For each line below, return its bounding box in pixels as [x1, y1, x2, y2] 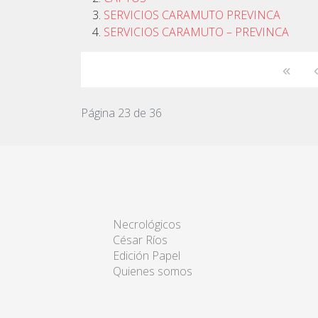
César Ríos [113, 232, 168, 248]
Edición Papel [113, 248, 180, 263]
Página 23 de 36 [81, 105, 162, 121]
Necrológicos [113, 216, 181, 232]
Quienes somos [113, 263, 192, 279]
